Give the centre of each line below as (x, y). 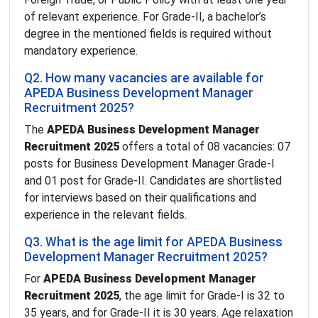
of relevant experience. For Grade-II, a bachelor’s (145, 17)
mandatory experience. (81, 51)
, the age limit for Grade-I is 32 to (202, 296)
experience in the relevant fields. (105, 215)
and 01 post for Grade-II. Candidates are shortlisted (153, 181)
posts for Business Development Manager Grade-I (149, 164)
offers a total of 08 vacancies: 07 (205, 147)
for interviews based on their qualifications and (140, 198)
